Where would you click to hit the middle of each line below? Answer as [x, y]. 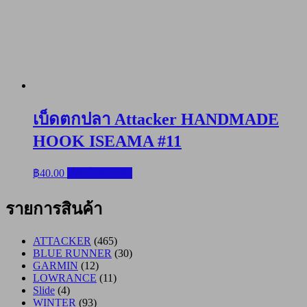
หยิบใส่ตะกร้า [100, 173]
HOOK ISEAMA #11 [107, 141]
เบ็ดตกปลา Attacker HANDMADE [156, 119]
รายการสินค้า [54, 209]
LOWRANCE [65, 278]
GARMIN [56, 266]
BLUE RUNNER [72, 254]
